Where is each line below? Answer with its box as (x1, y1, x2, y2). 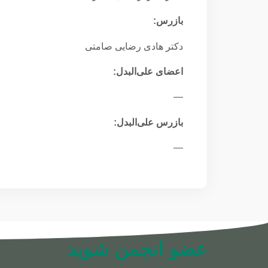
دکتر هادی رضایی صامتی (85, 41, 183, 51)
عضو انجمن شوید (67, 238, 207, 260)
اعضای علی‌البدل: (113, 66, 183, 77)
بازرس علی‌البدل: (114, 117, 183, 127)
